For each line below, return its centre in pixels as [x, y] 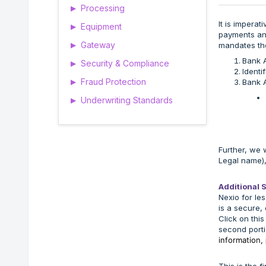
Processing [103, 8]
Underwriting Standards [127, 100]
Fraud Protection [113, 82]
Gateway [98, 45]
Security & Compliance [125, 63]
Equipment [101, 26]
